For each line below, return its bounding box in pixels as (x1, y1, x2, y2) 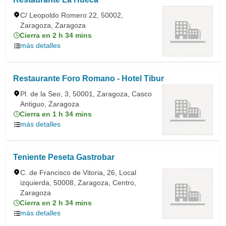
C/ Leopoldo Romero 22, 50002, (20, 11, 123, 19)
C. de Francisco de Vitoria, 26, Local (20, 168, 136, 177)
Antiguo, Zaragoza (20, 100, 79, 108)
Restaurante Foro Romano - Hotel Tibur (13, 74, 164, 83)
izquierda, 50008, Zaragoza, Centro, (20, 179, 136, 187)
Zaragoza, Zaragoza (20, 21, 86, 29)
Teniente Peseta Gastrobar (13, 153, 115, 161)
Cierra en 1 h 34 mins (20, 110, 92, 118)
